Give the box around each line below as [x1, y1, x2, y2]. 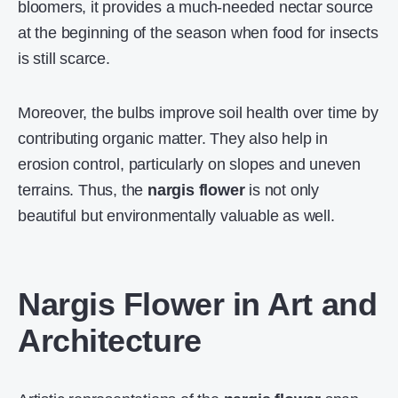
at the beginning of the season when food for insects [18, 24, 378, 42]
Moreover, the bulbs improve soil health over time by [18, 104, 378, 122]
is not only [244, 181, 320, 199]
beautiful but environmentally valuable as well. [18, 207, 335, 225]
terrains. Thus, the [18, 181, 148, 199]
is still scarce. [18, 50, 110, 68]
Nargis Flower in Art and [18, 286, 378, 322]
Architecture [18, 322, 202, 359]
